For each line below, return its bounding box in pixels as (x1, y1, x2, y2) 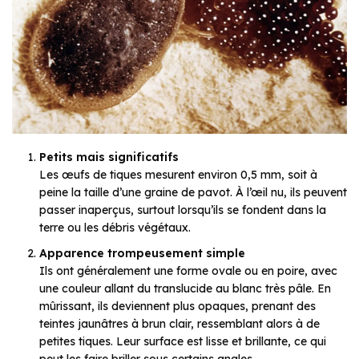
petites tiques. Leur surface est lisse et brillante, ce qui (39, 334, 326, 349)
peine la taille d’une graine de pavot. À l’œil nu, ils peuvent (39, 185, 347, 200)
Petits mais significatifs (39, 150, 179, 165)
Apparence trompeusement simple (39, 246, 245, 261)
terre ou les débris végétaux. (39, 220, 191, 236)
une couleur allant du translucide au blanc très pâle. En (39, 281, 331, 296)
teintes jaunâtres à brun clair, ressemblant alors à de (39, 317, 320, 332)
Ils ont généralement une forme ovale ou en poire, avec (39, 264, 337, 279)
